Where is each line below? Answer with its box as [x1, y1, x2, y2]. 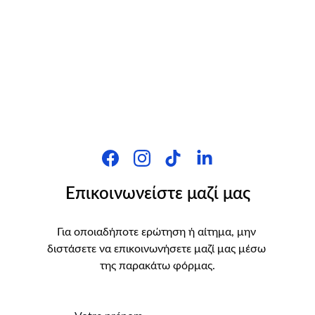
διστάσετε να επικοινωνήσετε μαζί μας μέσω [46, 243, 269, 255]
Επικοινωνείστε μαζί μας [65, 186, 250, 202]
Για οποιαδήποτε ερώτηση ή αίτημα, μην [56, 226, 259, 238]
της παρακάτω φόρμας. [100, 260, 215, 271]
